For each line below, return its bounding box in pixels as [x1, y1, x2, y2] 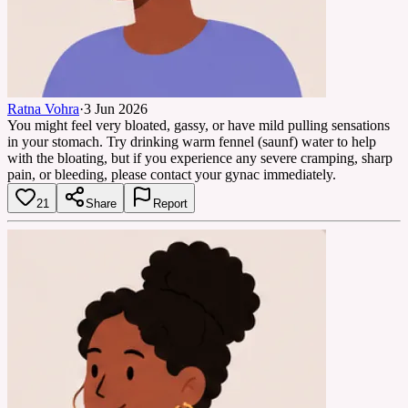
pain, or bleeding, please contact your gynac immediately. [7, 166, 336, 182]
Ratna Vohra [7, 100, 79, 117]
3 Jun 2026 [84, 100, 148, 117]
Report [153, 196, 188, 210]
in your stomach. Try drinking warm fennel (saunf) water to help [7, 133, 376, 149]
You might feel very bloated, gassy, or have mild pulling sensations [7, 117, 390, 133]
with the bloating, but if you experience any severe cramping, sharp [7, 149, 393, 166]
